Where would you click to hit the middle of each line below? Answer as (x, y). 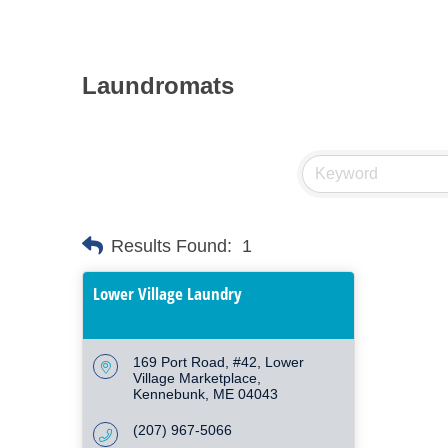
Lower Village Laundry (167, 293)
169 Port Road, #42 (195, 362)
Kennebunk (169, 394)
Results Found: (171, 245)
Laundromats (158, 85)
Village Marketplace (195, 378)
